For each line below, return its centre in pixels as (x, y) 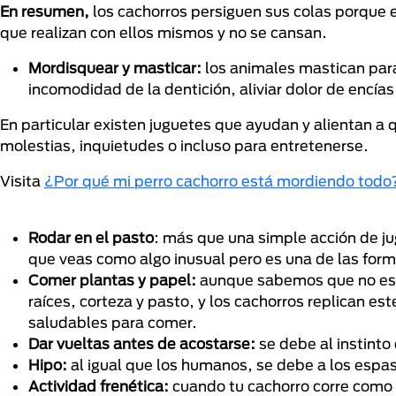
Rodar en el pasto (91, 238)
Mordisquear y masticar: (117, 68)
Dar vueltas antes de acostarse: (144, 344)
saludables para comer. (114, 323)
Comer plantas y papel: (114, 280)
